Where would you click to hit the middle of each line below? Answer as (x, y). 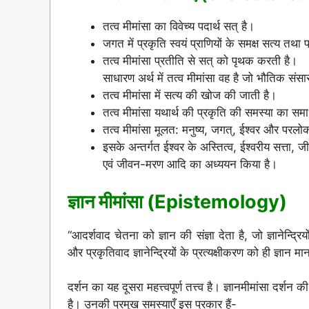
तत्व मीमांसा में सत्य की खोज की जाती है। (190, 96)
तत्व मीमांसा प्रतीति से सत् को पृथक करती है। (200, 61)
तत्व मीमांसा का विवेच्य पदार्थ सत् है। (179, 27)
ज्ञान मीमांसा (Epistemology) (177, 201)
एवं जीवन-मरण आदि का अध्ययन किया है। (190, 165)
